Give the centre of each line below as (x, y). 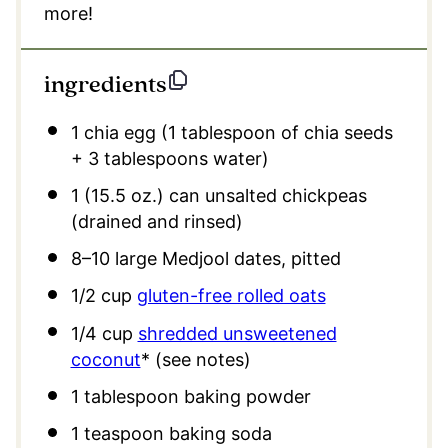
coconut (105, 359)
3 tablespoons (147, 158)
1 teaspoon (117, 434)
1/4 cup (101, 333)
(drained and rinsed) (156, 221)
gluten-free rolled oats (231, 296)
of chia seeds (334, 132)
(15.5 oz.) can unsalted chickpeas (222, 195)
